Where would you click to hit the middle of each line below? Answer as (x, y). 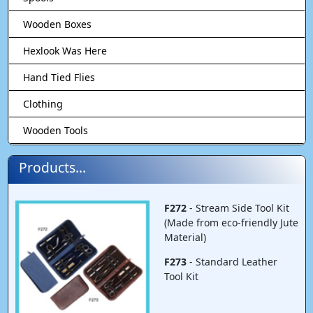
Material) (185, 237)
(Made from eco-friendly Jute (231, 222)
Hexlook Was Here (65, 50)
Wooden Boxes (57, 24)
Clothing (43, 103)
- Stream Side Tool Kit (238, 208)
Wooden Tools (55, 130)
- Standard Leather (232, 261)
